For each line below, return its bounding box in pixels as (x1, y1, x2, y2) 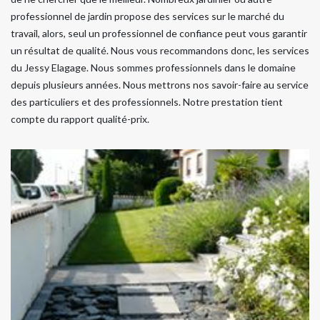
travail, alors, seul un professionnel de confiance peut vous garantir (11, 26, 307, 39)
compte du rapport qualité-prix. (11, 112, 149, 125)
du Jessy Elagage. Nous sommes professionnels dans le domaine (11, 61, 296, 74)
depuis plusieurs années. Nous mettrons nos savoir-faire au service (11, 78, 309, 91)
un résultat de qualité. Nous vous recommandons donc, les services (11, 44, 309, 56)
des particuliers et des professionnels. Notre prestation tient (11, 95, 283, 108)
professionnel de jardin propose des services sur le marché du (11, 9, 284, 22)
